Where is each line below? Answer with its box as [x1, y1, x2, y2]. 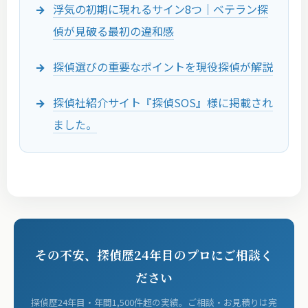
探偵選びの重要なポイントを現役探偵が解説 [53, 58, 273, 75]
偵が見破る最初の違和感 [53, 23, 174, 39]
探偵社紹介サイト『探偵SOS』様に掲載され [53, 94, 273, 111]
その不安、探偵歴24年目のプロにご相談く [35, 246, 273, 263]
